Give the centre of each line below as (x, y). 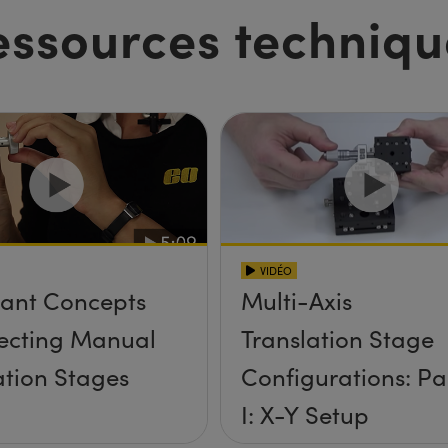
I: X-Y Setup (305, 414)
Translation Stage (337, 338)
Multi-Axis (296, 300)
